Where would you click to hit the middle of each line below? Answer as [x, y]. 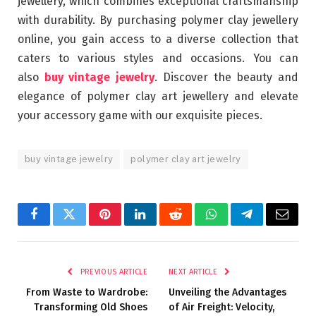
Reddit [192, 225]
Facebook [57, 225]
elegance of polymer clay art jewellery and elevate [158, 96]
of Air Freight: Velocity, [221, 307]
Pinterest [126, 225]
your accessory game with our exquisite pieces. [140, 115]
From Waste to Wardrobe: [87, 292]
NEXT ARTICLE [194, 272]
